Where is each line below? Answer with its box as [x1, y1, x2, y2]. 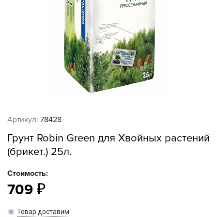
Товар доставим [17, 208, 69, 216]
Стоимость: [7, 169, 48, 178]
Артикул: [7, 115, 38, 124]
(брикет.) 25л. [7, 145, 72, 158]
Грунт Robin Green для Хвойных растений [7, 132, 210, 145]
